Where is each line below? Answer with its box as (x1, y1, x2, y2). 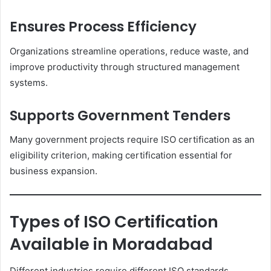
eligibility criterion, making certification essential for (10, 149, 232, 162)
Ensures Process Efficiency (10, 17, 197, 37)
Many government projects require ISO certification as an (10, 134, 255, 146)
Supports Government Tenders (10, 105, 230, 125)
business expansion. (10, 165, 97, 177)
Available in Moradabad (10, 232, 213, 255)
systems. (10, 76, 48, 88)
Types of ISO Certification (10, 210, 218, 233)
